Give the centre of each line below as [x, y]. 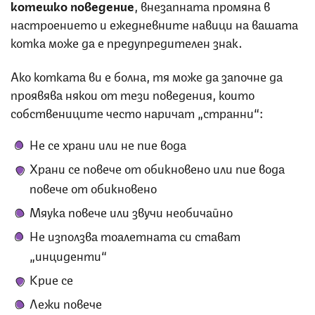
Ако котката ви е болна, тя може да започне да [147, 75]
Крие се [51, 278]
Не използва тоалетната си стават [135, 234]
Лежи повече [66, 302]
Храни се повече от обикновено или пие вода [157, 167]
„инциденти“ [68, 254]
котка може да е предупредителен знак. [127, 41]
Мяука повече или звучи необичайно [131, 211]
